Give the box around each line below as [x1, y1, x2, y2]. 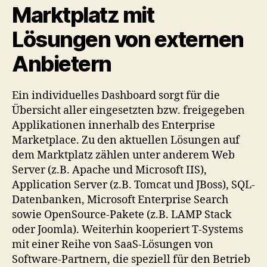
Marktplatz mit [12, 1, 154, 28]
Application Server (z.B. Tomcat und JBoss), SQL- [12, 178, 255, 192]
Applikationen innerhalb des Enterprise [12, 118, 215, 132]
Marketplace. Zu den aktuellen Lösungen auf [12, 133, 240, 147]
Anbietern [12, 50, 111, 77]
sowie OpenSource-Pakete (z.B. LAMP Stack [12, 207, 232, 222]
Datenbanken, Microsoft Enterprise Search [12, 193, 228, 207]
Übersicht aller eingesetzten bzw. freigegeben [12, 103, 245, 117]
